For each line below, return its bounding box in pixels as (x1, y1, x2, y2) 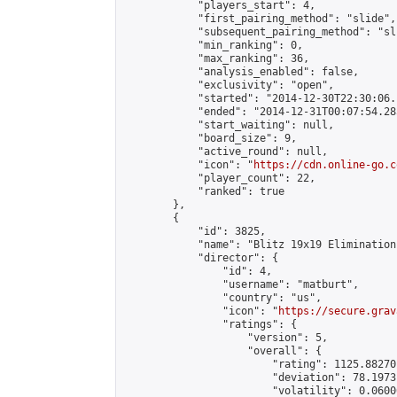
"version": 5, (123, 331, 328, 344)
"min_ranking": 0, (123, 39, 303, 51)
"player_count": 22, (123, 172, 315, 184)
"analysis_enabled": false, (123, 66, 359, 78)
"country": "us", (123, 292, 322, 304)
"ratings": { (123, 318, 297, 331)
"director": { (123, 252, 278, 264)
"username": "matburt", (123, 278, 359, 291)
